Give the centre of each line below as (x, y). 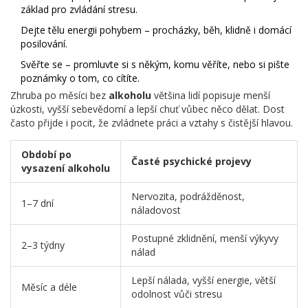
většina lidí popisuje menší (211, 95)
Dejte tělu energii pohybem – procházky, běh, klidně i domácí (156, 30)
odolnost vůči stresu (177, 294)
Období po (46, 154)
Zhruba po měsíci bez (59, 95)
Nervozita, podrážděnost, (188, 196)
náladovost (156, 210)
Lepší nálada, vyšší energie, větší (203, 280)
